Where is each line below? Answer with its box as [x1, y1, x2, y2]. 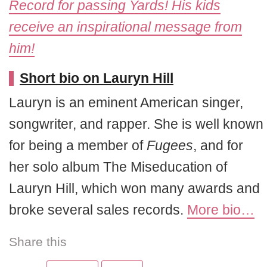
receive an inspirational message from [9, 18, 242, 35]
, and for [193, 137, 243, 153]
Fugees [147, 137, 193, 153]
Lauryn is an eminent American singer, [9, 94, 243, 110]
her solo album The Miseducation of [9, 159, 227, 175]
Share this [9, 234, 67, 249]
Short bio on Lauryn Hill [20, 70, 173, 86]
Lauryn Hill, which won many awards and [9, 180, 260, 196]
